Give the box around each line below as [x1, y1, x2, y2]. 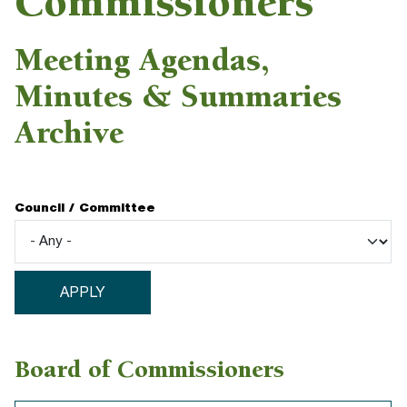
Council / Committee [15, 203, 156, 213]
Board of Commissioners [15, 360, 285, 385]
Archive [15, 120, 124, 152]
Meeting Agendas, [15, 47, 271, 79]
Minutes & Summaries [15, 84, 342, 115]
